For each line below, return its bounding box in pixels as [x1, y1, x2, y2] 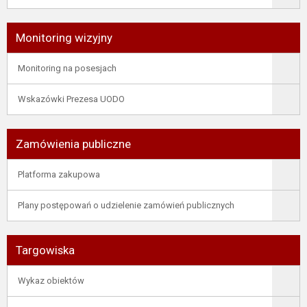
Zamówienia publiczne [16, 137, 131, 151]
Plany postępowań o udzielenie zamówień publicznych [18, 200, 234, 210]
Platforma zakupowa [18, 169, 100, 180]
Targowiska [16, 243, 75, 257]
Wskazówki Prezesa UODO [18, 94, 125, 104]
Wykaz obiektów [18, 275, 84, 286]
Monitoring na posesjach [18, 63, 116, 73]
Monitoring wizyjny [16, 31, 112, 45]
